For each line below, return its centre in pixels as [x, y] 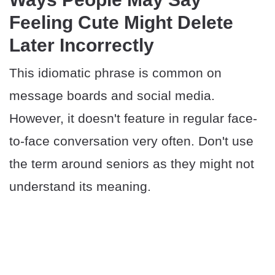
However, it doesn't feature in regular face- [133, 118]
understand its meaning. [80, 186]
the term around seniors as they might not [132, 163]
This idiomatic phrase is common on [115, 72]
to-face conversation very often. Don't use [131, 141]
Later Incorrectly [82, 45]
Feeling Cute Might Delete [121, 22]
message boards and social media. [112, 95]
